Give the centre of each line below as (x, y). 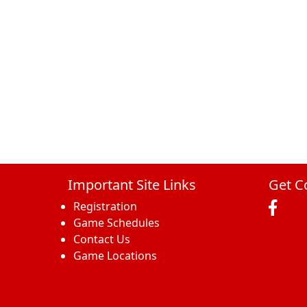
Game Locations (115, 256)
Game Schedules (116, 223)
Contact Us (102, 240)
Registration (105, 207)
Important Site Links (132, 185)
